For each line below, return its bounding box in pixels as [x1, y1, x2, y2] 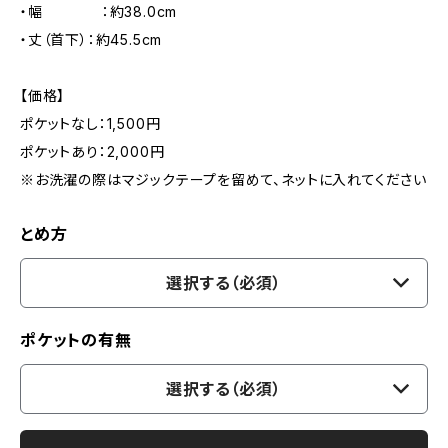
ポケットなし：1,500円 [20, 115, 161, 132]
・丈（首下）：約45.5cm [20, 31, 163, 48]
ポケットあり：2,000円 [20, 143, 165, 160]
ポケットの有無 [20, 330, 132, 350]
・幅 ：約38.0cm [20, 3, 178, 20]
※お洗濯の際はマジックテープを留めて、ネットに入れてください [20, 171, 427, 188]
